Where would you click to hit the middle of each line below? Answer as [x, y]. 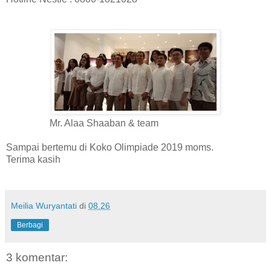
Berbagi [30, 225]
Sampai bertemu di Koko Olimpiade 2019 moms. [110, 147]
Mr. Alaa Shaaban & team [82, 123]
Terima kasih [33, 159]
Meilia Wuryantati [44, 205]
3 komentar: [37, 257]
